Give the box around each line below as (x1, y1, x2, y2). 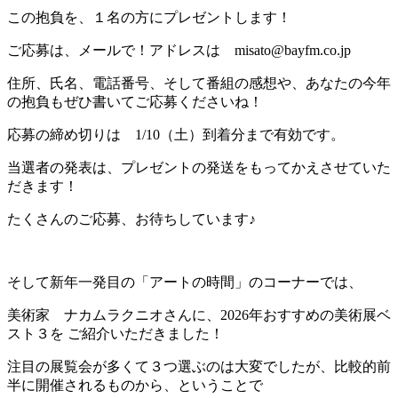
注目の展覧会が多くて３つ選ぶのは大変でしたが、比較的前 (7, 359, 391, 375)
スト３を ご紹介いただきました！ (7, 326, 224, 342)
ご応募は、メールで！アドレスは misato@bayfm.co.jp (7, 43, 351, 59)
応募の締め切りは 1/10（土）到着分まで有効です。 (7, 127, 345, 143)
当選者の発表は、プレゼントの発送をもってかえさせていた (7, 160, 391, 176)
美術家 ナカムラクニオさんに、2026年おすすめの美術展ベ (7, 307, 391, 323)
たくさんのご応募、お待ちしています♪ (7, 211, 256, 227)
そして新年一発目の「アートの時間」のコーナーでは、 (7, 275, 362, 291)
